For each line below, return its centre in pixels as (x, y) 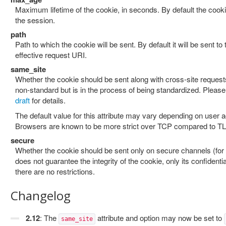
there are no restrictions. (55, 171)
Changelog (41, 195)
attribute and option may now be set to (160, 218)
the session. (35, 20)
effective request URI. (51, 55)
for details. (48, 100)
